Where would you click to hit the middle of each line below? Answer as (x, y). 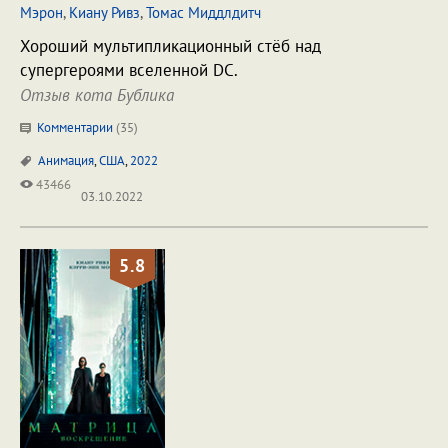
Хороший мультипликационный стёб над (170, 46)
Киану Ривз (104, 12)
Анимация (66, 160)
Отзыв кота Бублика (97, 95)
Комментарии (75, 127)
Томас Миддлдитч (203, 12)
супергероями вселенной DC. (129, 70)
